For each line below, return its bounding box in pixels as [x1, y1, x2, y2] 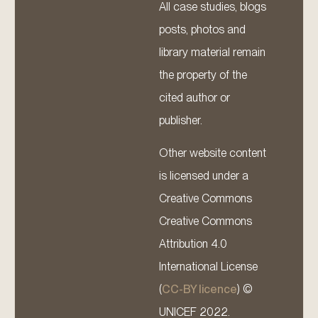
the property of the [159, 67, 247, 82]
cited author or [159, 90, 230, 104]
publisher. [159, 113, 202, 127]
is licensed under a [159, 168, 248, 182]
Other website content [159, 146, 266, 160]
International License [159, 259, 258, 273]
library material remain [159, 45, 265, 59]
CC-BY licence [162, 282, 237, 296]
